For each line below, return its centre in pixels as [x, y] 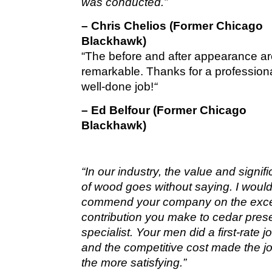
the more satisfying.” [134, 262]
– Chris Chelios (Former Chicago [172, 25]
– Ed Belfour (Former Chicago [164, 110]
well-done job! [118, 86]
